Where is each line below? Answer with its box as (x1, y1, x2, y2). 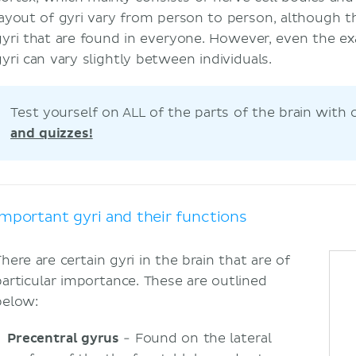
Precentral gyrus (7, 331, 120, 347)
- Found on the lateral (119, 331, 272, 347)
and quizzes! (10, 126, 93, 142)
